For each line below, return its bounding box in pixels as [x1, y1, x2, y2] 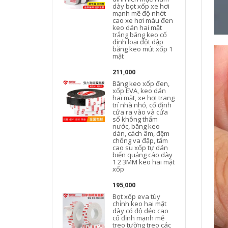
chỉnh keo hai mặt [112, 199, 167, 208]
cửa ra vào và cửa [112, 107, 168, 117]
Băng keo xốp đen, [112, 79, 170, 88]
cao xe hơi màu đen [112, 16, 174, 25]
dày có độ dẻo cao [112, 206, 169, 215]
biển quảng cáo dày [112, 150, 173, 159]
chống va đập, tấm [112, 136, 168, 145]
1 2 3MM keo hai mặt [112, 157, 175, 166]
